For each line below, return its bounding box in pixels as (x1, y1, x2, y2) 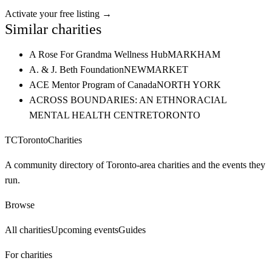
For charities (5, 250, 52, 260)
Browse (5, 200, 35, 210)
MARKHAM (168, 49, 220, 59)
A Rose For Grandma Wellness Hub (29, 49, 168, 59)
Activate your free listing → (5, 8, 112, 19)
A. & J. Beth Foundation (29, 64, 124, 75)
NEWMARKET (124, 64, 188, 75)
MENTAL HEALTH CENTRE (29, 110, 152, 120)
